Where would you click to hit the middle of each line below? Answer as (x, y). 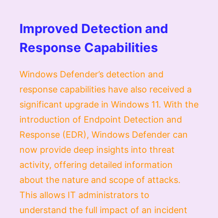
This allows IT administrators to (84, 195)
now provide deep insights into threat (97, 149)
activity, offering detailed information (96, 164)
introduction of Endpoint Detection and (101, 119)
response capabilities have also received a (106, 89)
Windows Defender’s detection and (91, 74)
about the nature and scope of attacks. (100, 180)
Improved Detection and (94, 28)
